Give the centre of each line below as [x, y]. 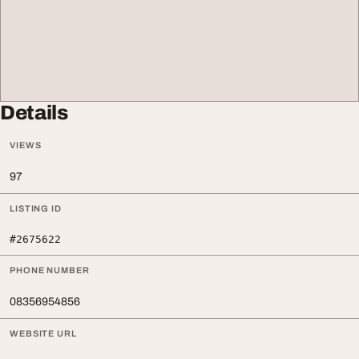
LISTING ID [36, 208]
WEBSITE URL [43, 333]
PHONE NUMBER [50, 270]
